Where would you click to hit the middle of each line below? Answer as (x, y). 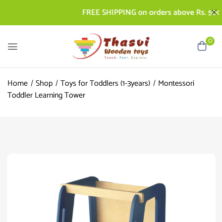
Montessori (176, 83)
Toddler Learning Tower (46, 95)
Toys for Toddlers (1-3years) (105, 83)
